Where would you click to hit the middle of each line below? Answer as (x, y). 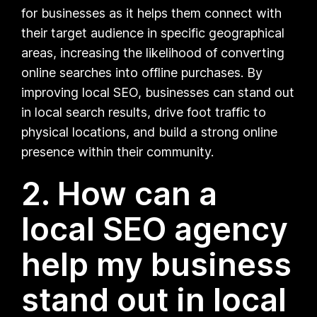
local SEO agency (155, 229)
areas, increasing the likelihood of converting (153, 52)
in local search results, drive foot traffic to (144, 112)
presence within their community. (118, 151)
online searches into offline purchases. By (142, 72)
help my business (157, 264)
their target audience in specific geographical (153, 33)
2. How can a (120, 193)
